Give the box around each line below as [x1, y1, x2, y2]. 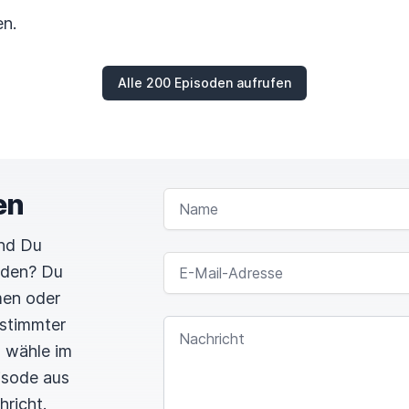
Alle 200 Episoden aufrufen [118, 75, 291, 90]
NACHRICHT [163, 316, 234, 330]
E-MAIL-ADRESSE [163, 252, 267, 266]
